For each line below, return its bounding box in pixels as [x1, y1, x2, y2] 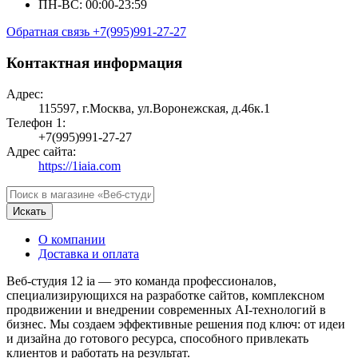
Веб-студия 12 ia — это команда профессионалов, [6, 273, 276, 288]
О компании [38, 232, 105, 246]
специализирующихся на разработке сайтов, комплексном [6, 288, 324, 302]
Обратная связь [6, 25, 93, 39]
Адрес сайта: [6, 144, 76, 158]
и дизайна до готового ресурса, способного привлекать [6, 331, 308, 345]
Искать [13, 205, 46, 217]
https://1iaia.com [38, 158, 121, 173]
